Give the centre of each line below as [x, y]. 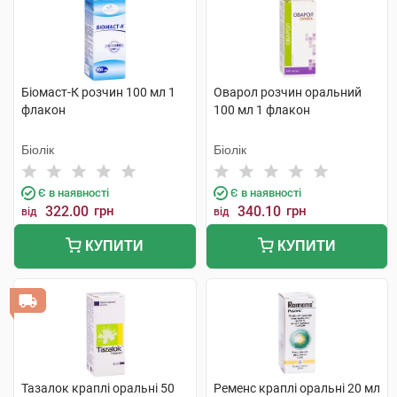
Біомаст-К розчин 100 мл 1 [98, 92]
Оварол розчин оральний [287, 92]
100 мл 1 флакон [261, 110]
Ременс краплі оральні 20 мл [296, 388]
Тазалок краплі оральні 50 [98, 388]
